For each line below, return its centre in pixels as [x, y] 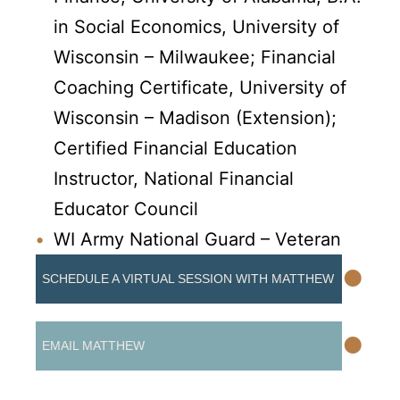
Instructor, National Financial [174, 178]
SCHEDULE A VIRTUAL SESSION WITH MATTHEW [188, 278]
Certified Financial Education [175, 148]
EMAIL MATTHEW [93, 345]
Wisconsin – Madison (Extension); [195, 117]
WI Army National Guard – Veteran [197, 239]
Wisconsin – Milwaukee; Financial [195, 57]
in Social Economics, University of [196, 26]
